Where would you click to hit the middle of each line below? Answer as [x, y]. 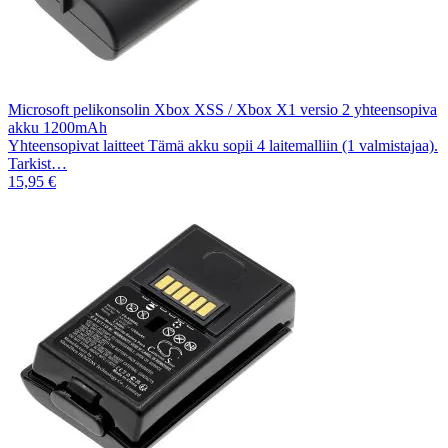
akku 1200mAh [57, 127]
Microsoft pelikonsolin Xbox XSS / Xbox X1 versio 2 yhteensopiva [222, 109]
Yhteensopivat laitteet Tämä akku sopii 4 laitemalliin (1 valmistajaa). [223, 145]
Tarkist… [37, 163]
